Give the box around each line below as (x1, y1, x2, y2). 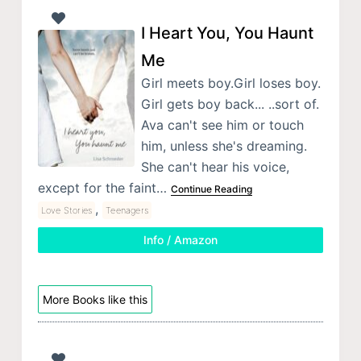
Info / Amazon (143, 233, 218, 247)
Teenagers (106, 205, 149, 217)
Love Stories (40, 205, 93, 217)
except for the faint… (37, 180, 171, 197)
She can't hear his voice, (140, 159, 289, 176)
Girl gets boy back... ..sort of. (140, 96, 319, 113)
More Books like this (42, 293, 147, 307)
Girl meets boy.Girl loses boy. (140, 75, 321, 92)
